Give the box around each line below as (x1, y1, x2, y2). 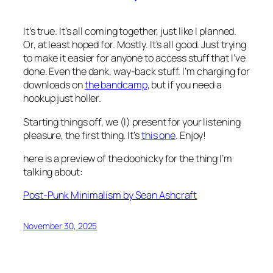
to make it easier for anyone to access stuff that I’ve (23, 51, 246, 65)
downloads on (23, 78, 85, 92)
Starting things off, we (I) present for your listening (23, 115, 241, 129)
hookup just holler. (23, 91, 102, 105)
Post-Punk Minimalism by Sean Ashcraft (23, 188, 197, 202)
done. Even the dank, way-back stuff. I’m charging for (23, 65, 250, 79)
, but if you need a (147, 78, 222, 92)
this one (141, 128, 176, 142)
